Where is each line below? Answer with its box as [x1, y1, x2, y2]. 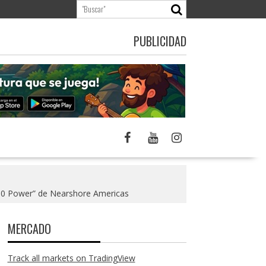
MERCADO [7, 220, 51, 237]
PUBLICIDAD [133, 32, 186, 50]
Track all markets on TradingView [7, 252, 135, 264]
